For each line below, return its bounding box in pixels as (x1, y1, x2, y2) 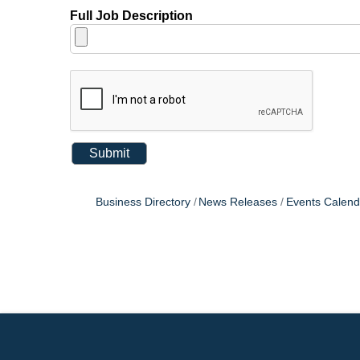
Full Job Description (70, 9, 193, 23)
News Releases (198, 196, 277, 209)
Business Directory (95, 196, 190, 209)
